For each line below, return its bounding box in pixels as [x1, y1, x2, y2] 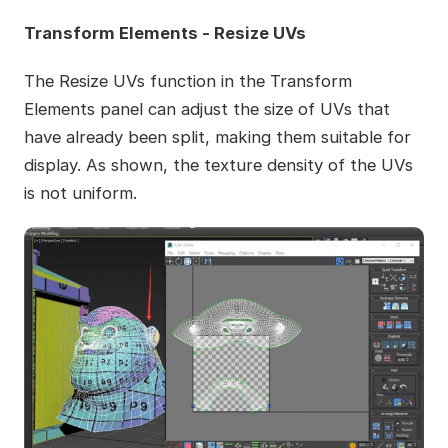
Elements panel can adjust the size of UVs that [23, 98, 390, 119]
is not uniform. [23, 182, 137, 203]
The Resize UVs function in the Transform [23, 70, 352, 91]
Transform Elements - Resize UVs [23, 22, 306, 43]
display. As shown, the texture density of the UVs [23, 154, 413, 175]
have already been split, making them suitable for [23, 126, 411, 147]
